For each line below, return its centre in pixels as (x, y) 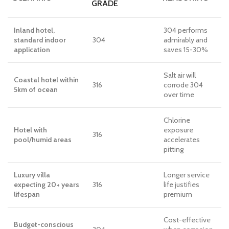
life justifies (181, 185)
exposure (178, 130)
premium (178, 194)
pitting (174, 149)
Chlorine (177, 120)
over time (179, 95)
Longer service (187, 175)
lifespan (27, 194)
